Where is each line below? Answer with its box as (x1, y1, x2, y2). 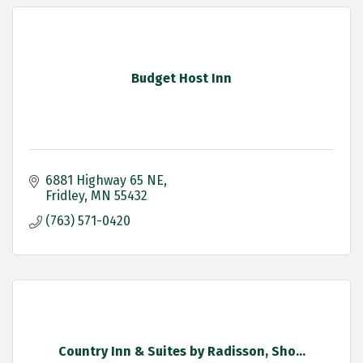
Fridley (45, 188, 84, 204)
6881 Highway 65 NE (45, 173, 164, 189)
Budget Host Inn (131, 70, 232, 87)
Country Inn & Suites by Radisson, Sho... (58, 344, 305, 360)
